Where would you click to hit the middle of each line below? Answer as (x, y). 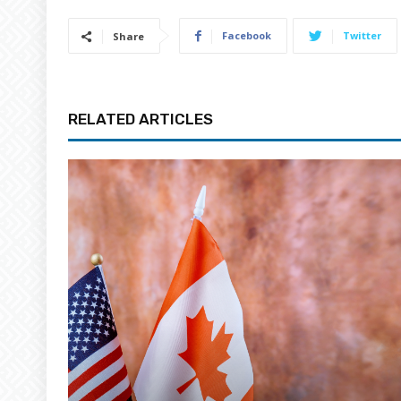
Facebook (247, 35)
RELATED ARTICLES (141, 119)
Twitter (362, 35)
